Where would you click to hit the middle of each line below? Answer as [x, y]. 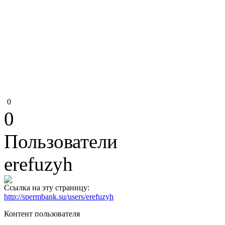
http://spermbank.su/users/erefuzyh [59, 197]
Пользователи [61, 141]
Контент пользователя [42, 214]
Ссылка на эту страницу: [47, 188]
